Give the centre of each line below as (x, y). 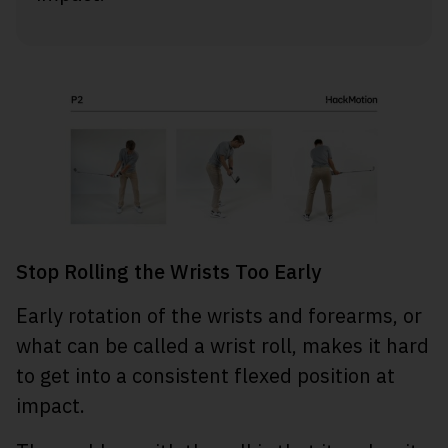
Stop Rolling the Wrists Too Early (168, 272)
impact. (50, 406)
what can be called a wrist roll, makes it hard (222, 346)
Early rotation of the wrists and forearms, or (219, 316)
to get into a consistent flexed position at (205, 376)
